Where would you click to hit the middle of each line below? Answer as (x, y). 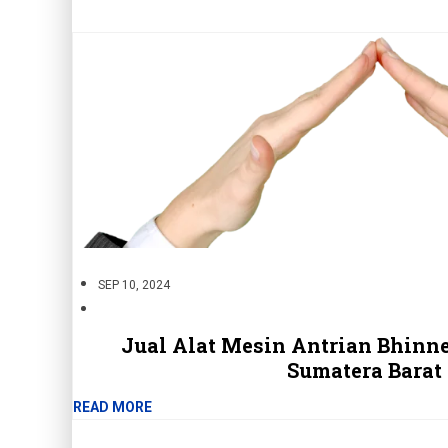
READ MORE (112, 407)
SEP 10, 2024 (134, 285)
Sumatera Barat (364, 370)
